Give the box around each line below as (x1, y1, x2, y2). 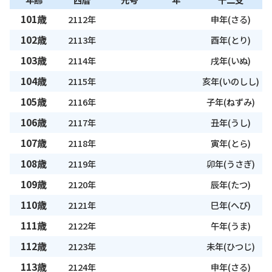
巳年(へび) (211, 199, 251, 212)
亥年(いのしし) (202, 75, 259, 88)
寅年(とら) (211, 137, 251, 150)
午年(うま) (211, 219, 251, 233)
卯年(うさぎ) (206, 157, 255, 171)
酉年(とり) (211, 33, 251, 47)
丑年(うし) (211, 116, 251, 129)
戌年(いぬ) (211, 54, 251, 67)
